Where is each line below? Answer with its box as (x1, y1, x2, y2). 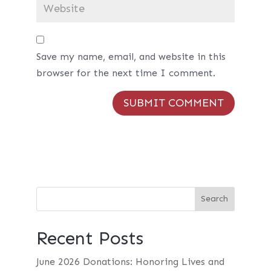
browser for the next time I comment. (36, 67, 215, 79)
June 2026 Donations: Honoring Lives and (36, 255, 224, 267)
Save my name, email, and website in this (36, 51, 226, 62)
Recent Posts (36, 227, 143, 249)
